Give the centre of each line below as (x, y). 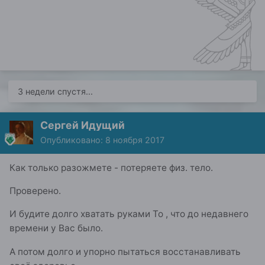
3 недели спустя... (55, 91)
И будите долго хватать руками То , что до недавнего (129, 214)
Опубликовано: (73, 140)
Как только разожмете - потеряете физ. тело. (111, 167)
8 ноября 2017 (135, 140)
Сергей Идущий (83, 125)
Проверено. (35, 190)
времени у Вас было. (56, 228)
